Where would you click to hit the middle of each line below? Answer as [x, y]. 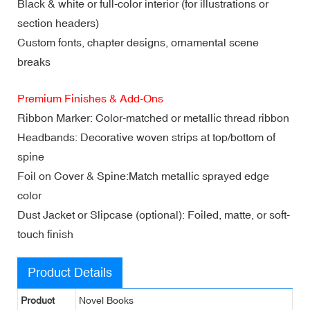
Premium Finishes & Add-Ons [90, 98]
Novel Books [106, 300]
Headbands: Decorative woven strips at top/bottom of [146, 137]
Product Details [70, 272]
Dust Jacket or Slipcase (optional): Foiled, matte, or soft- [154, 214]
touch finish [45, 234]
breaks [34, 61]
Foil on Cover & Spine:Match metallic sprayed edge [143, 175]
